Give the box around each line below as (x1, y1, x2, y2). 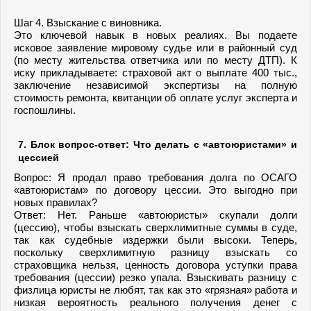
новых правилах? (14, 196, 97, 208)
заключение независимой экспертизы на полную (14, 79, 297, 91)
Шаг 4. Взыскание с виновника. (14, 17, 162, 28)
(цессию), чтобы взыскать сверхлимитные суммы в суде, (14, 221, 297, 233)
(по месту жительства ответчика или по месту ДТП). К (14, 54, 297, 66)
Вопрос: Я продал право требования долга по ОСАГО (14, 171, 297, 183)
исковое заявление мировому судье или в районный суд (14, 42, 297, 53)
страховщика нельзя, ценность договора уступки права (14, 259, 297, 271)
